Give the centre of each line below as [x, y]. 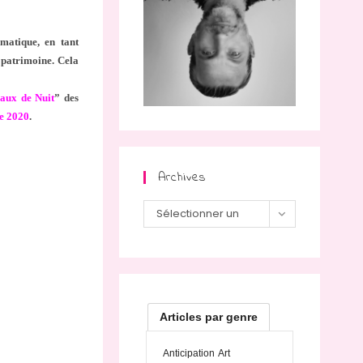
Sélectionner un [197, 214]
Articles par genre [209, 316]
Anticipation [188, 354]
